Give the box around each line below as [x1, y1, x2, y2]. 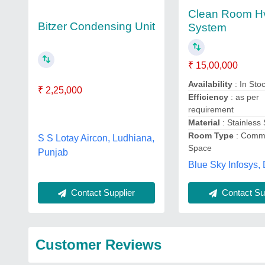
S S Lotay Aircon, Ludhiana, [38, 132, 154, 143]
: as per [228, 92, 260, 102]
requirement [188, 104, 234, 114]
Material [188, 117, 221, 127]
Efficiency [188, 92, 229, 102]
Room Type [188, 130, 234, 140]
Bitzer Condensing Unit [38, 20, 155, 33]
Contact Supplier [69, 187, 135, 198]
